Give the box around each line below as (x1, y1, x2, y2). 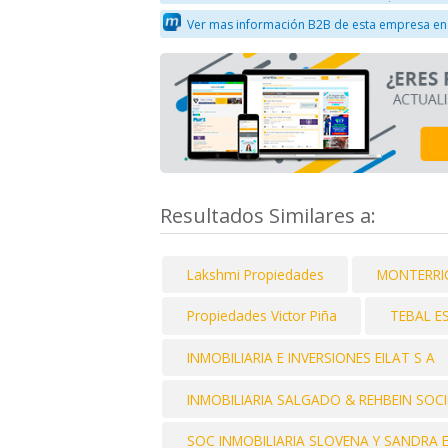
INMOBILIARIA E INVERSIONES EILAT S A (186, 348, 435, 368)
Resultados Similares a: (160, 201, 381, 229)
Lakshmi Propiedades (186, 264, 324, 284)
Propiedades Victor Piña (186, 306, 337, 326)
